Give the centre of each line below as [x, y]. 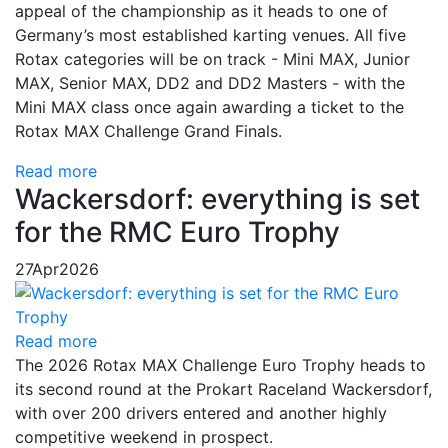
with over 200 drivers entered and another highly [201, 413]
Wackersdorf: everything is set [217, 199]
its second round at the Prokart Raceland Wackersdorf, [223, 389]
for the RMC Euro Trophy [177, 232]
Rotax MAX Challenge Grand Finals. [148, 131]
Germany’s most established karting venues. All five [210, 35]
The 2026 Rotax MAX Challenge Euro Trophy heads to [220, 365]
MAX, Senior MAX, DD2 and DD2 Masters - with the [210, 83]
